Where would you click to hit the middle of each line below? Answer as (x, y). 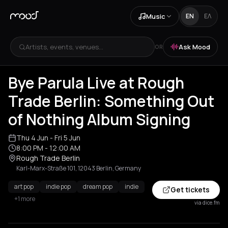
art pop (24, 187)
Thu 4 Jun (32, 138)
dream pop (98, 187)
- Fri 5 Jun (64, 138)
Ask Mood (194, 47)
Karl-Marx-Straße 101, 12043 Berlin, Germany (79, 168)
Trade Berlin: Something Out (111, 101)
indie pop (58, 187)
